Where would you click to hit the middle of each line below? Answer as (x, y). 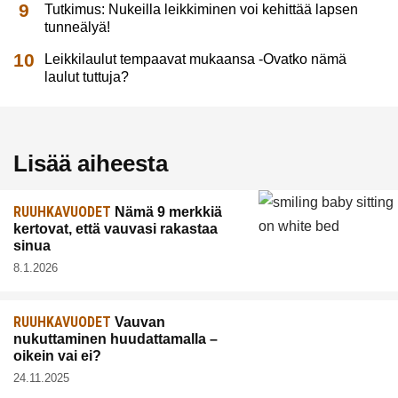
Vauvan (138, 322)
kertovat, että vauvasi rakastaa (115, 229)
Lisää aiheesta (91, 163)
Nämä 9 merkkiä (167, 212)
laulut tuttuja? (87, 76)
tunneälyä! (78, 27)
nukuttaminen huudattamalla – (115, 339)
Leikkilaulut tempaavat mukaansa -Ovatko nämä (196, 59)
